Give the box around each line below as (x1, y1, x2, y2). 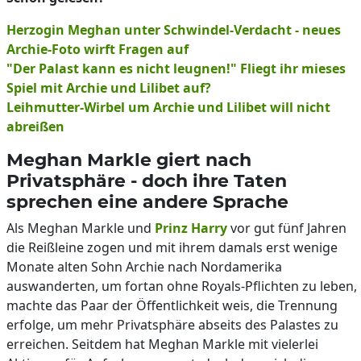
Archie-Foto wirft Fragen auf (6, 39, 189, 58)
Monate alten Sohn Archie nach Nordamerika (6, 257, 282, 276)
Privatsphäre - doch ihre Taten (6, 169, 287, 191)
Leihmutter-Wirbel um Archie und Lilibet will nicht (6, 98, 330, 116)
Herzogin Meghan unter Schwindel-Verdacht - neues (6, 20, 341, 39)
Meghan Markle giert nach (6, 148, 251, 170)
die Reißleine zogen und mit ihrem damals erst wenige (6, 238, 338, 256)
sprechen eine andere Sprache (6, 190, 288, 212)
